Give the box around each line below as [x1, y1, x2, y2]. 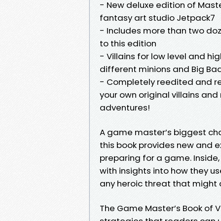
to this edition [100, 37, 156, 49]
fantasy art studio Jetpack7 [100, 11, 215, 24]
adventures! [100, 101, 150, 113]
